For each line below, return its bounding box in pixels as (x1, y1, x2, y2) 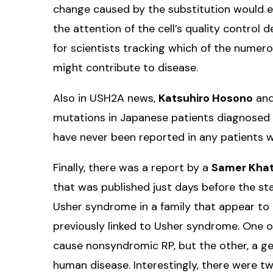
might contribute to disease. (53, 60, 198, 75)
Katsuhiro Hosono (158, 90, 253, 105)
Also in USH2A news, (53, 90, 158, 105)
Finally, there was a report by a (53, 160, 211, 175)
